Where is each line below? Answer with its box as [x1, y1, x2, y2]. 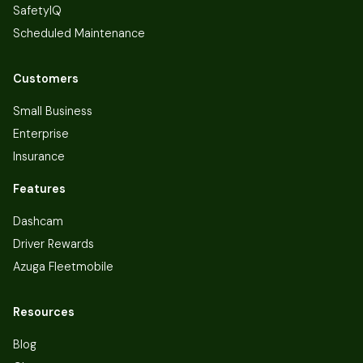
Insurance [13, 148, 65, 164]
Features [13, 181, 66, 196]
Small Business [13, 103, 92, 118]
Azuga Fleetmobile [13, 258, 113, 274]
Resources [13, 304, 75, 319]
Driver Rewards [13, 236, 94, 251]
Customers [13, 70, 79, 86]
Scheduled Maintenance [13, 25, 145, 41]
